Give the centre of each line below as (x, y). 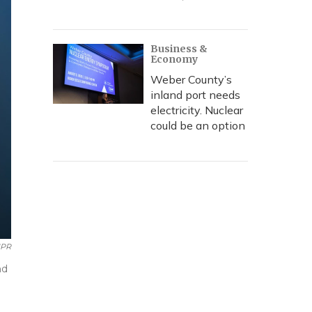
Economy (174, 59)
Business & (179, 49)
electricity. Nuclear (197, 110)
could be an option (198, 125)
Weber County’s (191, 79)
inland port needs (195, 95)
